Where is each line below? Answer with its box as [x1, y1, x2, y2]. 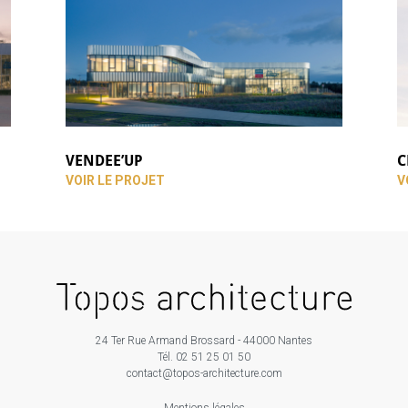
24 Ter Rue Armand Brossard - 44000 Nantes [96, 333, 312, 347]
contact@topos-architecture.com [126, 366, 282, 380]
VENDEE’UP [66, 150, 144, 171]
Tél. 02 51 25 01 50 [158, 350, 250, 363]
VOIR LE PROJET [66, 173, 166, 189]
